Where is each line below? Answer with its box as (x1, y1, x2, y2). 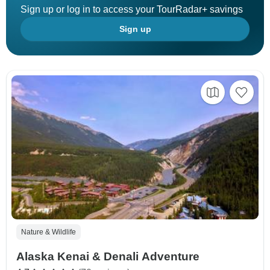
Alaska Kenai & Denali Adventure (16, 250, 199, 263)
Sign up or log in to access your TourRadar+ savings (20, 4, 243, 15)
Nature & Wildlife (21, 228, 76, 237)
